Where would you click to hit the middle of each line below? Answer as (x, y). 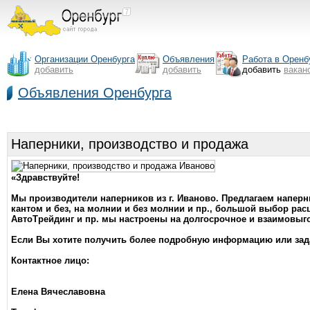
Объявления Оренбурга (95, 93)
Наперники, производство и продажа (130, 144)
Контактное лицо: (50, 261)
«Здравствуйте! (45, 177)
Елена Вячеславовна (58, 292)
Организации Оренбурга (85, 59)
